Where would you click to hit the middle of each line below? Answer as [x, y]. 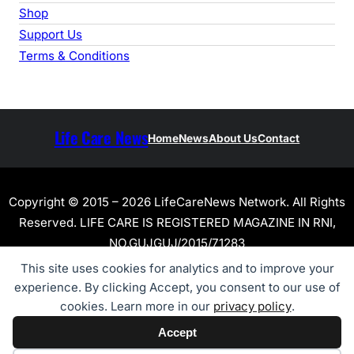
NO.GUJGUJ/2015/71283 [177, 243]
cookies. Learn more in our [136, 306]
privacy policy [252, 306]
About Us [233, 138]
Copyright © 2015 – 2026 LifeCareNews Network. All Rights [177, 201]
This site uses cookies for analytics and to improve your [177, 268]
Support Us [51, 34]
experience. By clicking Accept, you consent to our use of [177, 287]
